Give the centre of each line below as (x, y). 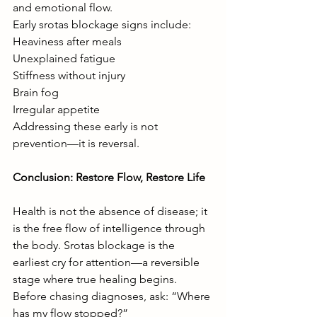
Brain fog (36, 92)
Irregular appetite (56, 109)
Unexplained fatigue (64, 58)
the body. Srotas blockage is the (95, 245)
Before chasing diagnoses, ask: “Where (113, 296)
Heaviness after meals (67, 41)
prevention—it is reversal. (76, 143)
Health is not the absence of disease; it (111, 211)
